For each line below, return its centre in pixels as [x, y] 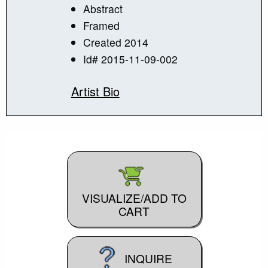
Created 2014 [115, 42]
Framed [101, 25]
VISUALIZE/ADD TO [134, 198]
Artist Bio [95, 91]
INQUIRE [149, 258]
